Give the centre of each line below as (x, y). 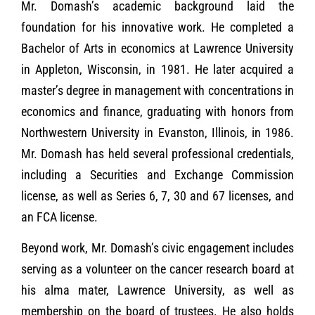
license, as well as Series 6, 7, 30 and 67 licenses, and (157, 195)
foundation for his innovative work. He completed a (157, 27)
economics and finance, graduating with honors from (157, 111)
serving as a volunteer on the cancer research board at (157, 269)
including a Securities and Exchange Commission (157, 174)
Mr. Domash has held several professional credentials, (157, 153)
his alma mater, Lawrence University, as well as (157, 290)
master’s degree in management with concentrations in (157, 90)
